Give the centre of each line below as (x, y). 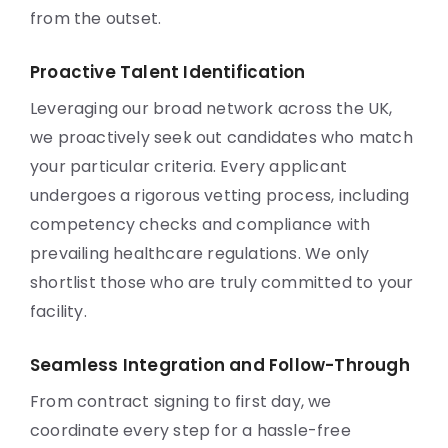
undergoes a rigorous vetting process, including (220, 195)
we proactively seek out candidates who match (221, 137)
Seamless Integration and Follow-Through (220, 365)
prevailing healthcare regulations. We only (200, 253)
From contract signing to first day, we (181, 401)
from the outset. (96, 18)
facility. (58, 311)
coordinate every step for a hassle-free (190, 430)
